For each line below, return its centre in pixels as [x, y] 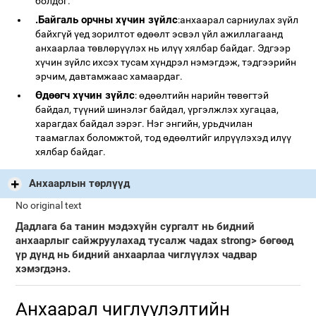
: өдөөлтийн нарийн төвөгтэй [202, 95]
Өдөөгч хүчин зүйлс [85, 95]
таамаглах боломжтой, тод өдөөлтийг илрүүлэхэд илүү [164, 138]
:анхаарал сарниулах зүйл [238, 20]
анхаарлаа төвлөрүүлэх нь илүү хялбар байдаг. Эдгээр [163, 48]
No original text [49, 206]
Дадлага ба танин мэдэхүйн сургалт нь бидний [135, 227]
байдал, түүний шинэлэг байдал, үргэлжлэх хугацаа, [157, 109]
